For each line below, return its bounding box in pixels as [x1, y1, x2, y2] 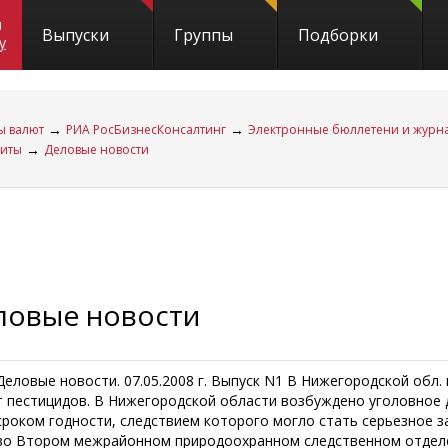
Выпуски [42, 24, 109, 46]
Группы [174, 24, 233, 46]
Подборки [298, 24, 378, 46]
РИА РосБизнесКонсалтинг [66, 121, 226, 138]
